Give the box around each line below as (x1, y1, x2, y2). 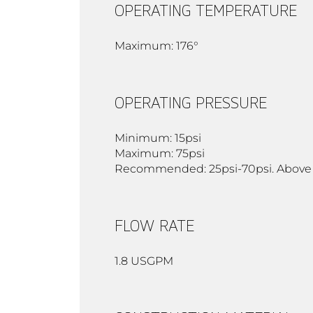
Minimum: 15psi (115, 131, 201, 145)
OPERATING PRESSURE (115, 92, 267, 112)
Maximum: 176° (115, 38, 198, 52)
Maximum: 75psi (115, 146, 205, 160)
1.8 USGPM (115, 254, 173, 268)
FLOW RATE (115, 215, 194, 235)
